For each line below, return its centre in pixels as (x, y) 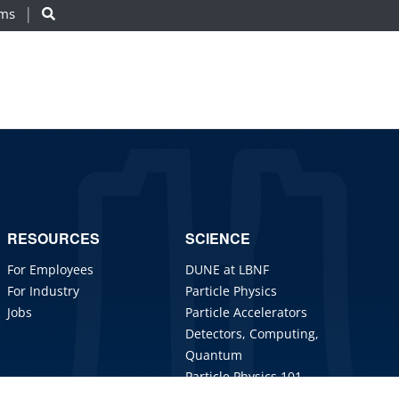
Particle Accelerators (246, 313)
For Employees (50, 270)
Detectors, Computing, (252, 334)
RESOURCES (53, 239)
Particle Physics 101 (244, 377)
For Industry (43, 291)
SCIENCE (218, 239)
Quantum (214, 355)
